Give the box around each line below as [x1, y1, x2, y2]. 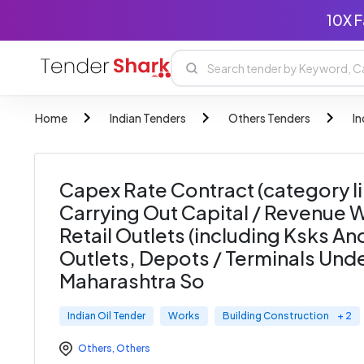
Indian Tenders [110, 110, 186, 125]
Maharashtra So [59, 268, 205, 292]
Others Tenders [228, 110, 310, 125]
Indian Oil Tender [67, 310, 145, 322]
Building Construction [223, 310, 329, 322]
